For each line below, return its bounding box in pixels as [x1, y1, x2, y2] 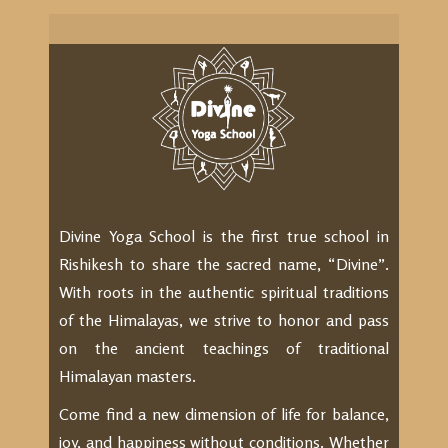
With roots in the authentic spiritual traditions [59, 282, 389, 302]
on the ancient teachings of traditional [59, 338, 389, 358]
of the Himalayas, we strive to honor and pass [59, 310, 389, 330]
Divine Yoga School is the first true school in [59, 226, 389, 246]
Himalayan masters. [59, 366, 196, 386]
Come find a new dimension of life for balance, [59, 404, 389, 424]
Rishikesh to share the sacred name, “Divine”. [59, 254, 389, 274]
